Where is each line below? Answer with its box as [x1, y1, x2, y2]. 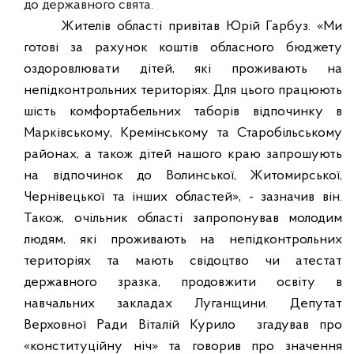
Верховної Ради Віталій [24, 318, 190, 333]
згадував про [256, 318, 342, 333]
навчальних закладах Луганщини [24, 296, 266, 311]
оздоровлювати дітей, [24, 62, 175, 77]
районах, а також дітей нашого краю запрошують [24, 147, 342, 162]
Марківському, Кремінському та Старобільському [24, 126, 342, 141]
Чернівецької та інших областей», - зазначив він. [24, 190, 342, 205]
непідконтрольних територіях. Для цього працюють [24, 83, 342, 98]
